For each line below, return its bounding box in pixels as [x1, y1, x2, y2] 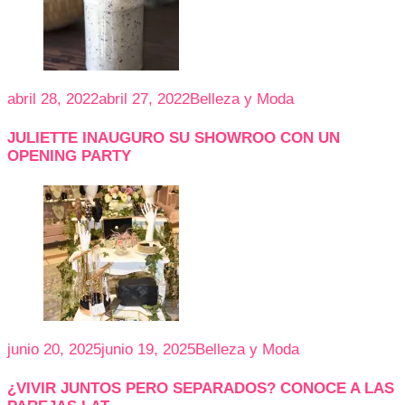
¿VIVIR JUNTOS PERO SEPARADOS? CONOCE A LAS [7, 379, 394, 397]
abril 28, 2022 [7, 89, 99, 108]
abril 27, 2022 [99, 89, 190, 108]
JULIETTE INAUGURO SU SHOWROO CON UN [7, 128, 340, 146]
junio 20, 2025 [7, 341, 101, 359]
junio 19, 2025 [101, 341, 195, 359]
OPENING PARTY [7, 146, 131, 165]
